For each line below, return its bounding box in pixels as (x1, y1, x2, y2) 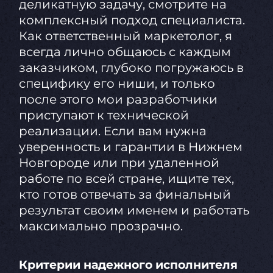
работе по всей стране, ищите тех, (18, 171, 234, 186)
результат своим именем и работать (18, 202, 249, 218)
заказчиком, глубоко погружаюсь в (18, 60, 244, 75)
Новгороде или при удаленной (18, 155, 219, 170)
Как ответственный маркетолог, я (18, 28, 232, 43)
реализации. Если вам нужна (18, 123, 207, 138)
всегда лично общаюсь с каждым (18, 44, 231, 59)
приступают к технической (18, 107, 189, 122)
